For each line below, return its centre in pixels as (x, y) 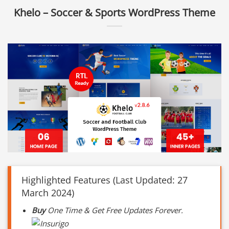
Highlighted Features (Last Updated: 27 (105, 180)
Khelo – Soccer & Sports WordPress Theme (114, 12)
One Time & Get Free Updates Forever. (114, 210)
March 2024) (48, 192)
